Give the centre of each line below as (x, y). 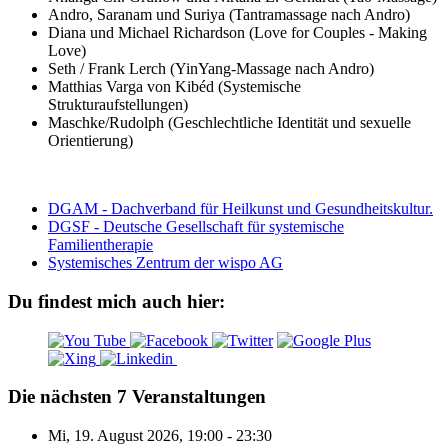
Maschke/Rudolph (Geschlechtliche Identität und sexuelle (229, 123)
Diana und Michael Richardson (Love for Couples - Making (237, 33)
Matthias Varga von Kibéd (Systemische (174, 87)
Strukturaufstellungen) (118, 105)
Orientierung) (90, 141)
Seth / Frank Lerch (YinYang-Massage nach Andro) (211, 69)
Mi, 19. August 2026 (113, 436)
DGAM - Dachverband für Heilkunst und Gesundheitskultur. (240, 209)
